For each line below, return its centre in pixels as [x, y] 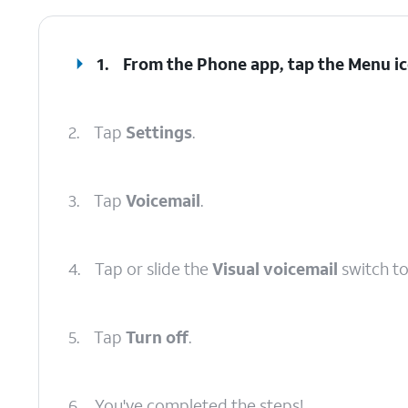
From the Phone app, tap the [236, 64]
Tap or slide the [153, 269]
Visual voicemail [275, 269]
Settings [159, 132]
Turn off [157, 337]
